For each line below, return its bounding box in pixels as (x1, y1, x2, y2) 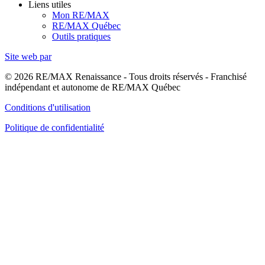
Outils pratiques (52, 31, 111, 42)
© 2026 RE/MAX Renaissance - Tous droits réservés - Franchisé (5, 72, 247, 82)
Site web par (5, 51, 51, 62)
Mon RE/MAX (52, 10, 109, 21)
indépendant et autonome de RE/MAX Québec (5, 82, 180, 93)
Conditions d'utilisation (5, 102, 91, 113)
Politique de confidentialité (5, 122, 104, 133)
